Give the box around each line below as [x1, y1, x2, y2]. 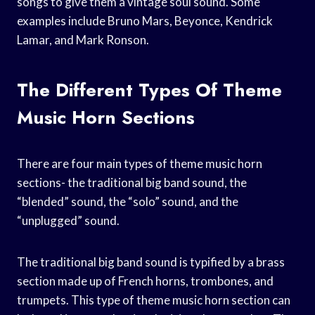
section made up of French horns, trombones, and [17, 273, 274, 288]
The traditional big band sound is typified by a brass [17, 254, 285, 269]
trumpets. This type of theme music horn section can [17, 292, 290, 307]
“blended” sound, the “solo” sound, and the [17, 193, 238, 209]
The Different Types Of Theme [17, 76, 282, 103]
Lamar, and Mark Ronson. [17, 32, 149, 47]
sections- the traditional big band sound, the [17, 174, 247, 190]
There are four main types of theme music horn [17, 155, 262, 171]
